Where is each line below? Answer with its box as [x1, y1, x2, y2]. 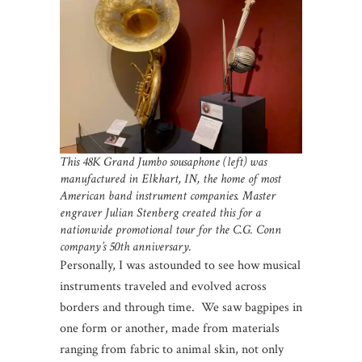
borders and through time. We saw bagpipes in [60, 299, 302, 317]
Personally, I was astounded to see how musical [60, 257, 301, 275]
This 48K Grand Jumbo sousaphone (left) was [60, 154, 267, 171]
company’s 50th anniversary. [60, 238, 192, 256]
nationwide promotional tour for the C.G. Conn [60, 221, 281, 239]
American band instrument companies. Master [60, 187, 276, 205]
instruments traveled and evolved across [60, 278, 267, 296]
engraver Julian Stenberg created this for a [60, 204, 261, 222]
